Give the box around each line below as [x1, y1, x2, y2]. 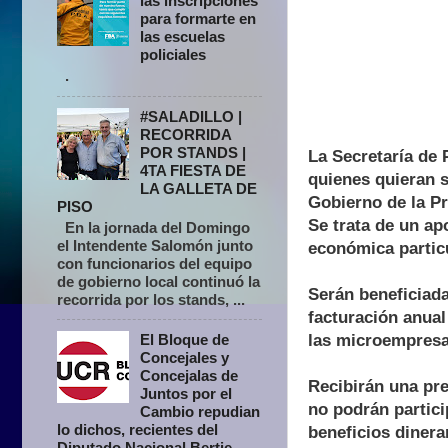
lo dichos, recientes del [57, 421, 218, 439]
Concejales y [140, 349, 230, 367]
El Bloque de [140, 331, 230, 349]
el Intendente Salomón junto [57, 236, 253, 254]
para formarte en [140, 10, 257, 28]
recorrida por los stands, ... [57, 290, 245, 308]
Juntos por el [140, 385, 233, 403]
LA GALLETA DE [140, 179, 258, 197]
